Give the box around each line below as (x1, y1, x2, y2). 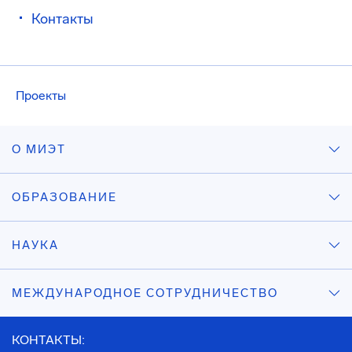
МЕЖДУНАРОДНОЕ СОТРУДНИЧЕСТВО (12, 286, 278, 300)
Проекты (16, 88, 66, 103)
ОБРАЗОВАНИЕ (12, 190, 117, 204)
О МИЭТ (12, 142, 66, 156)
